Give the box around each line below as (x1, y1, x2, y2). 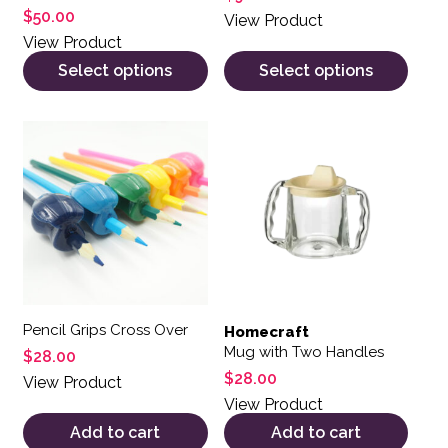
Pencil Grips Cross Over (23, 321, 188, 340)
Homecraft (223, 323, 309, 342)
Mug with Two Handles (223, 343, 384, 362)
